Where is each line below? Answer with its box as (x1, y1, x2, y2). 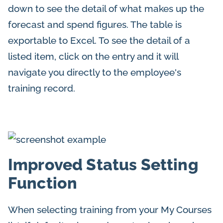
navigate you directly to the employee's (8, 67, 181, 78)
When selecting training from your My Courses (8, 204, 212, 215)
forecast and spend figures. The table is (8, 19, 182, 30)
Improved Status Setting (8, 155, 198, 174)
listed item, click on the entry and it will (8, 51, 178, 62)
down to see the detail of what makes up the (8, 3, 204, 14)
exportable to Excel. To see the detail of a (8, 35, 190, 46)
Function (8, 173, 78, 192)
